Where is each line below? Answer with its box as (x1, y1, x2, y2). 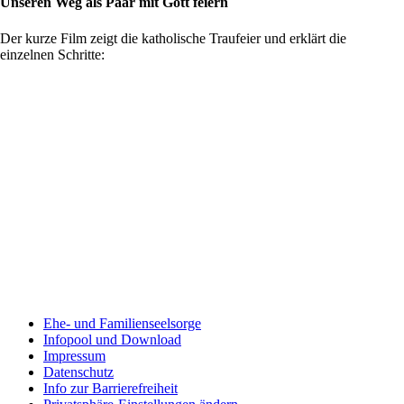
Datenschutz (43, 363, 114, 380)
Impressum (43, 347, 106, 363)
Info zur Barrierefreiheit (43, 380, 178, 396)
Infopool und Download (43, 331, 181, 347)
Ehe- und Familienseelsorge (43, 315, 201, 331)
